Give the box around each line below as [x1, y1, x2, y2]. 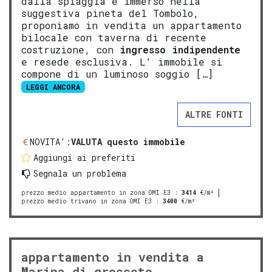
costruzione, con [21, 43, 120, 56]
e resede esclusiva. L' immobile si [21, 55, 222, 69]
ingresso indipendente [120, 43, 240, 56]
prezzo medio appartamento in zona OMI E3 [21, 189, 171, 197]
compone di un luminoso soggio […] [21, 67, 213, 81]
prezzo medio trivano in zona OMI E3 [21, 197, 152, 206]
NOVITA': [30, 136, 71, 148]
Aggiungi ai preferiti [33, 152, 135, 164]
